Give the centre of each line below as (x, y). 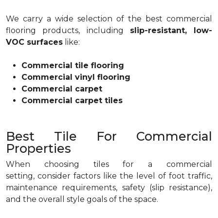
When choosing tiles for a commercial (109, 164)
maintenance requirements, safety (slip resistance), (109, 188)
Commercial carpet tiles (72, 100)
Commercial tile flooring (73, 65)
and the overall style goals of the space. (82, 199)
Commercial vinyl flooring (76, 77)
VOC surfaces (34, 42)
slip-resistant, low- (171, 30)
